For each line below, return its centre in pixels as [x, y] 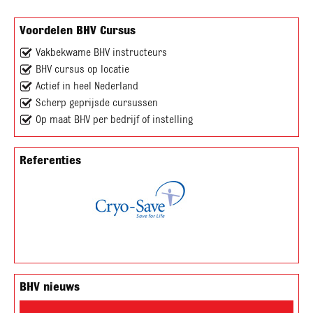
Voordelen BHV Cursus [78, 30]
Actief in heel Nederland [86, 86]
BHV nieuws [50, 286]
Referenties [50, 160]
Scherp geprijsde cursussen [95, 102]
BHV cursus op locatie [81, 69]
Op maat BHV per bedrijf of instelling [113, 119]
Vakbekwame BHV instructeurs [100, 52]
